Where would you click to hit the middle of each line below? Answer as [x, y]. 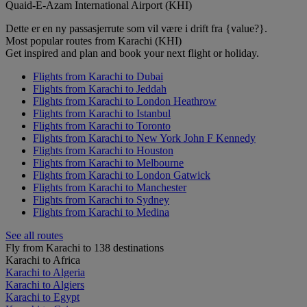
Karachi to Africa [43, 260]
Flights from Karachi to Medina [101, 212]
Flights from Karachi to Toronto [102, 126]
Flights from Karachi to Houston [103, 150]
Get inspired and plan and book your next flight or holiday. [132, 53]
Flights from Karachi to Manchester [110, 187]
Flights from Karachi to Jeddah [100, 89]
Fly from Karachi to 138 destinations [85, 248]
